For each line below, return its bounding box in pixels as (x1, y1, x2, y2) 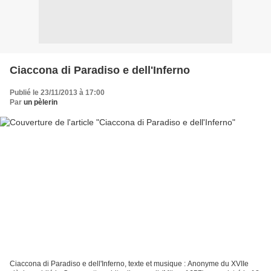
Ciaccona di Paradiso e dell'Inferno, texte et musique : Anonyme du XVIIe (10, 260, 249, 269)
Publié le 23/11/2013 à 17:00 (10, 88, 105, 97)
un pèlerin (24, 97, 57, 106)
